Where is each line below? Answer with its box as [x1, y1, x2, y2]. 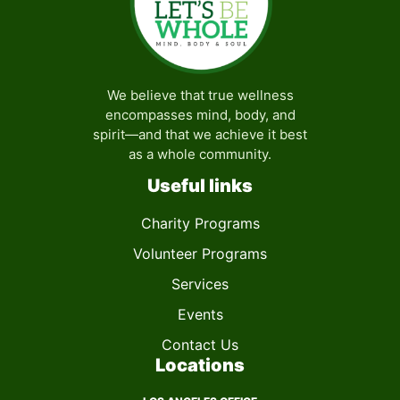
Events [177, 305, 223, 324]
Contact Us [162, 336, 238, 354]
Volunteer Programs [133, 245, 267, 263]
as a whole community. [129, 146, 271, 162]
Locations [155, 354, 245, 377]
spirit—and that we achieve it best [93, 126, 307, 143]
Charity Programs [140, 214, 260, 233]
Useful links [147, 175, 253, 197]
